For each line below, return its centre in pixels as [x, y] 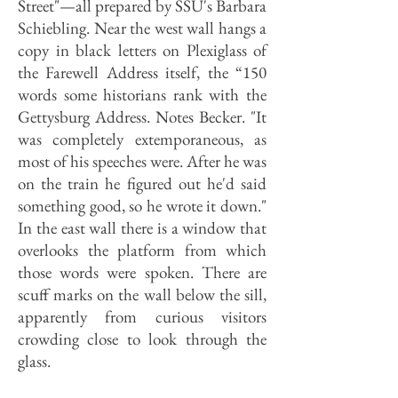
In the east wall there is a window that [142, 228]
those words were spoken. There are [142, 272]
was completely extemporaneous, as [142, 139]
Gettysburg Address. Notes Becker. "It [142, 117]
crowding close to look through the [142, 339]
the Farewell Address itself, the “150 [142, 72]
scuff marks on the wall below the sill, [142, 295]
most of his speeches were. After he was [142, 161]
